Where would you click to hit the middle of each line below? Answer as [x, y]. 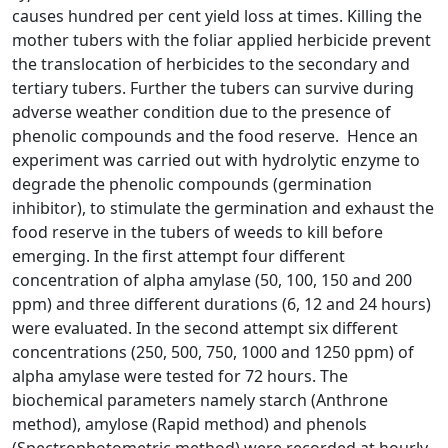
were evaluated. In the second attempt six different [205, 328]
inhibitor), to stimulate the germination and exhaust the [223, 208]
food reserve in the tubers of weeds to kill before [197, 232]
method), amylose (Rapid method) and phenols [189, 424]
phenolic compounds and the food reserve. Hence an [215, 136]
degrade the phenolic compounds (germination [192, 184]
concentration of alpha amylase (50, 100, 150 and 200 [212, 280]
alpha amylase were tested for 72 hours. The [180, 376]
